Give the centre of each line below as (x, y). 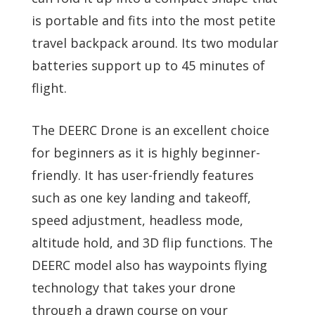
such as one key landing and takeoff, (141, 198)
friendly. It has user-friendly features (143, 175)
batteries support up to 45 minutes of (148, 66)
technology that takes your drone (134, 288)
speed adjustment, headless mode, (137, 220)
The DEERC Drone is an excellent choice (150, 130)
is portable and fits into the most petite (154, 21)
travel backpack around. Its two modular (155, 43)
